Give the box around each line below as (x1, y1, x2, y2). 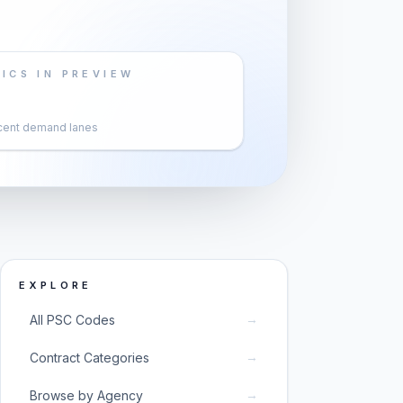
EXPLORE (19, 279, 93, 291)
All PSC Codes (30, 311, 115, 327)
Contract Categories (30, 349, 149, 365)
